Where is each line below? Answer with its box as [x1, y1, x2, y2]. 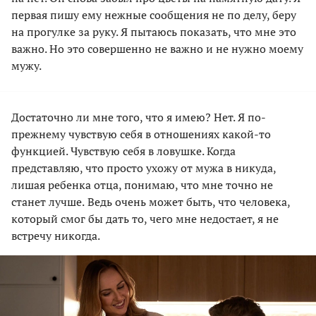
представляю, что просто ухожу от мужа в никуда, [11, 160, 276, 176]
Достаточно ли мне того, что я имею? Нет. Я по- [11, 109, 266, 126]
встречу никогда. [11, 228, 100, 244]
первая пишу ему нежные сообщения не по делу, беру [11, 7, 296, 23]
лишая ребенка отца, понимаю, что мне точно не [11, 177, 273, 193]
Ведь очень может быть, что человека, [87, 194, 290, 210]
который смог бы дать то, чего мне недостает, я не [11, 211, 279, 227]
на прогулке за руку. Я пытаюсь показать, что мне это [11, 24, 296, 40]
